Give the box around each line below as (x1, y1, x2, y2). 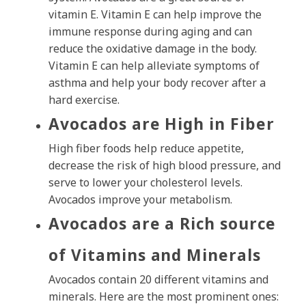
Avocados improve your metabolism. (48, 192, 232, 208)
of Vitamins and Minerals (48, 245, 262, 266)
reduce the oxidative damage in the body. (48, 41, 257, 57)
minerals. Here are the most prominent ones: (48, 289, 279, 305)
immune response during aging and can (48, 24, 252, 40)
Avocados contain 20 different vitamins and (48, 272, 268, 288)
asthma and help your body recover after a (48, 75, 266, 91)
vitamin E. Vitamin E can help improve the (48, 7, 262, 23)
